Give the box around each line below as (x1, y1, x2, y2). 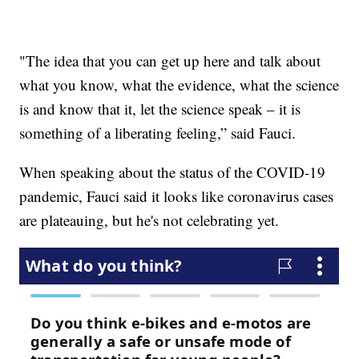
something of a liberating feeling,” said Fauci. (19, 123, 296, 143)
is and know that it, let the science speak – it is (19, 99, 301, 119)
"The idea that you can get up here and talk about (19, 50, 321, 71)
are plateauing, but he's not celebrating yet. (19, 210, 280, 231)
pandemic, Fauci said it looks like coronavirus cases (19, 186, 334, 207)
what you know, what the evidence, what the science (19, 75, 340, 95)
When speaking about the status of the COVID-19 (19, 162, 326, 183)
